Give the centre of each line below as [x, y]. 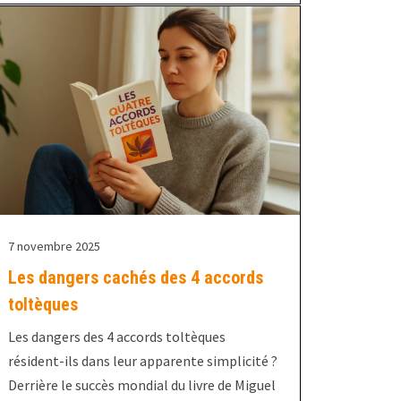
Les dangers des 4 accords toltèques [116, 337]
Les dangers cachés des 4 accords [135, 278]
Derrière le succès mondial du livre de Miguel [141, 385]
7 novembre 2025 [54, 247]
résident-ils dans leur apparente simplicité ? [142, 361]
